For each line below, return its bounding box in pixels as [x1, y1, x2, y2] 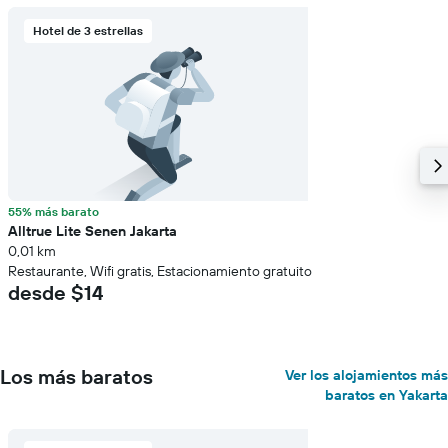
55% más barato [8, 204, 99, 219]
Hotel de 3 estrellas [33, 23, 143, 38]
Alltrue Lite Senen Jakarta [8, 222, 177, 240]
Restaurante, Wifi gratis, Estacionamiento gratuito [8, 262, 312, 280]
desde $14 [8, 280, 103, 305]
